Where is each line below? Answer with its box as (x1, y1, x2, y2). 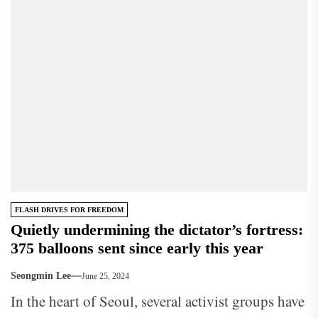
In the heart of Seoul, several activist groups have (11, 291, 305, 312)
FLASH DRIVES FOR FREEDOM (15, 206, 124, 214)
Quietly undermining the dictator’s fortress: (11, 221, 303, 239)
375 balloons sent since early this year (11, 239, 263, 258)
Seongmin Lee (11, 270, 71, 282)
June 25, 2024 (82, 270, 129, 281)
